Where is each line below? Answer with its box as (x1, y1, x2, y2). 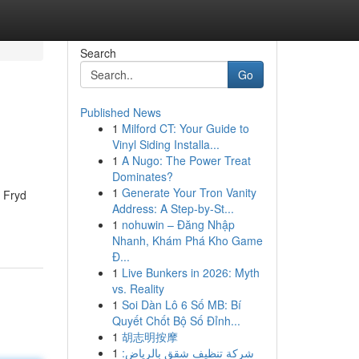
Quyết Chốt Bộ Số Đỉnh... (111, 313, 240, 329)
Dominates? (111, 168, 173, 184)
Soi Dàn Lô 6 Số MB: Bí (121, 296, 241, 313)
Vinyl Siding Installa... (111, 136, 220, 152)
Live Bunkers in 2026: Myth (121, 264, 260, 280)
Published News (79, 104, 161, 120)
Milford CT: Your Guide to (121, 120, 249, 136)
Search (79, 45, 116, 61)
